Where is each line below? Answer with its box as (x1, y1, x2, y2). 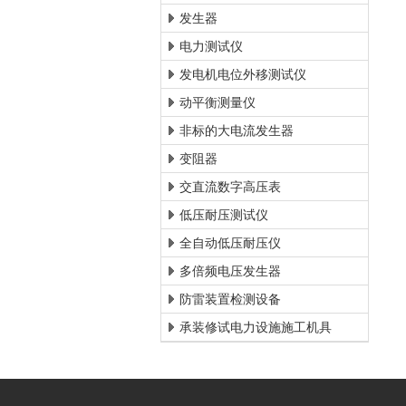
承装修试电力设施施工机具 (179, 320, 332, 334)
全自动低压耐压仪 (179, 236, 281, 250)
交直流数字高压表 (179, 179, 281, 194)
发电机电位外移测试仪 (179, 67, 306, 82)
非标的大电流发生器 (179, 123, 294, 138)
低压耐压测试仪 (179, 208, 268, 222)
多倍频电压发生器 (179, 264, 281, 278)
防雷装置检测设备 (179, 292, 281, 306)
